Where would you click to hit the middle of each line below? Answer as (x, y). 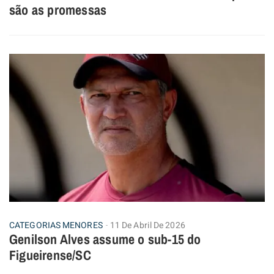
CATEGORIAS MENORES (56, 226)
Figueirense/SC (50, 255)
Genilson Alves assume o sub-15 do (105, 239)
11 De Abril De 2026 (147, 226)
